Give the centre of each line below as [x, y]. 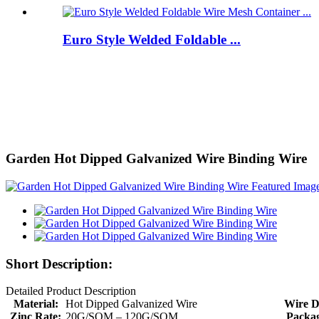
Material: [36, 304]
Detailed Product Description [71, 291]
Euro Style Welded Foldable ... [152, 39]
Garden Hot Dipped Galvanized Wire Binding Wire [156, 159]
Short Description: [59, 263]
